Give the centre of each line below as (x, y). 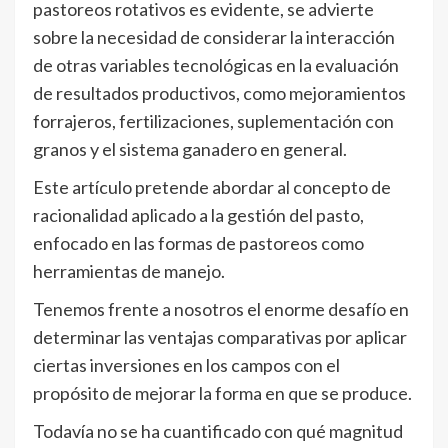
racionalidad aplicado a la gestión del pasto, (198, 215)
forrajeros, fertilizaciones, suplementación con (213, 121)
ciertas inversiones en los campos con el (186, 365)
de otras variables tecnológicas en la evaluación (216, 65)
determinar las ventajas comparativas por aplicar (220, 337)
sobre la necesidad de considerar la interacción (214, 37)
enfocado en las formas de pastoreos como (198, 243)
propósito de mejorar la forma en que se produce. (222, 393)
